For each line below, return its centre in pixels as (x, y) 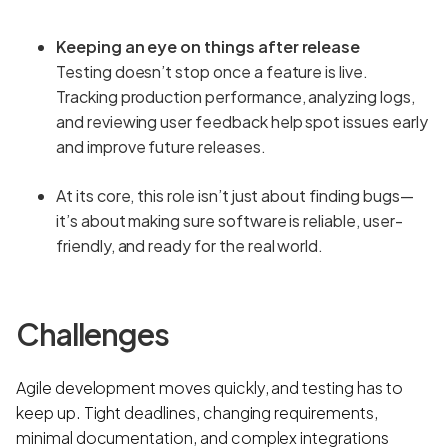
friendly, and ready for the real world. (190, 245)
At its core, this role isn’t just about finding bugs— (235, 195)
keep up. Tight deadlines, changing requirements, (197, 412)
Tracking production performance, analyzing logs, (235, 96)
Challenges (92, 333)
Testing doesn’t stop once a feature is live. (212, 71)
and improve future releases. (161, 146)
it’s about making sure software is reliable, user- (229, 220)
